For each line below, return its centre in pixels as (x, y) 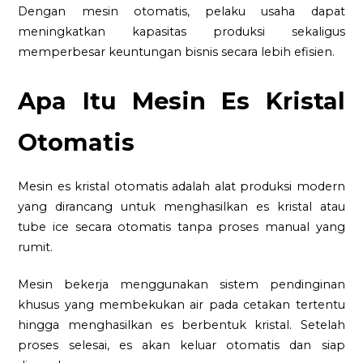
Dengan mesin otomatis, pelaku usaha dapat (181, 12)
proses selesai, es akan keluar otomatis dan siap (181, 346)
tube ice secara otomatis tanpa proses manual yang (181, 226)
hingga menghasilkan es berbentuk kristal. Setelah (181, 325)
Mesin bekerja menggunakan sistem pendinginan (181, 285)
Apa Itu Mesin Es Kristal (181, 100)
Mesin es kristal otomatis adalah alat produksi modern (181, 186)
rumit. (36, 247)
